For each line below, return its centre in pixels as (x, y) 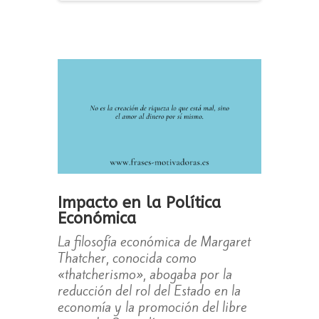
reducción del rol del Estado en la (149, 291)
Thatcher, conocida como (127, 258)
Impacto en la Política (139, 203)
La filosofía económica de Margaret (154, 242)
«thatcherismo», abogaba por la (145, 274)
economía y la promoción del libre (152, 307)
